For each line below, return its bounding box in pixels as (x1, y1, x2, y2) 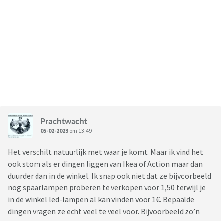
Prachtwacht (40, 116, 87, 126)
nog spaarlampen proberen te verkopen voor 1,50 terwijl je (8, 183, 206, 193)
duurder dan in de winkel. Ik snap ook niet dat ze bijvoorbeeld (8, 171, 211, 181)
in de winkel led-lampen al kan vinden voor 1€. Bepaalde (8, 194, 194, 205)
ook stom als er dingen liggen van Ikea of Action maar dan (8, 159, 203, 169)
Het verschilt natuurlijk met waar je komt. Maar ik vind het (8, 147, 203, 157)
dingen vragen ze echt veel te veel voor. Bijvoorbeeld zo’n (8, 206, 200, 217)
